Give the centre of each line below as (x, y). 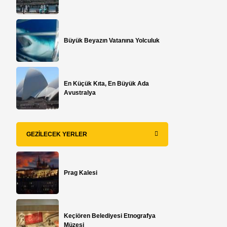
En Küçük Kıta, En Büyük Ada (107, 84)
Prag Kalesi (81, 173)
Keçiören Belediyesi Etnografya (110, 216)
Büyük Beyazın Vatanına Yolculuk (112, 41)
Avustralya (80, 93)
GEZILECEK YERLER (57, 135)
